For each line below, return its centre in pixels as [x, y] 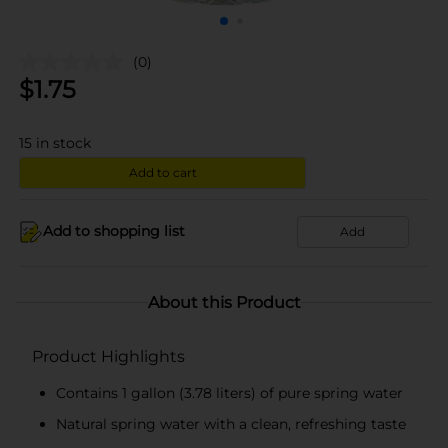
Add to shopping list [114, 231]
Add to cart [162, 172]
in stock [63, 142]
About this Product [224, 302]
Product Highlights [108, 356]
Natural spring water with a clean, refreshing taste [231, 423]
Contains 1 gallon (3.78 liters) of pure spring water [229, 392]
